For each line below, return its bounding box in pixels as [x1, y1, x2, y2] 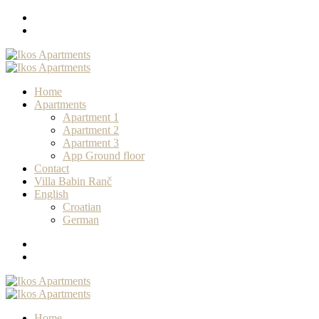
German [63, 214, 99, 226]
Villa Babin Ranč [34, 175, 112, 187]
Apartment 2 [63, 124, 119, 136]
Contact [34, 162, 69, 174]
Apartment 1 [63, 111, 119, 123]
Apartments [34, 98, 86, 110]
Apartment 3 [63, 137, 119, 149]
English [34, 188, 68, 200]
